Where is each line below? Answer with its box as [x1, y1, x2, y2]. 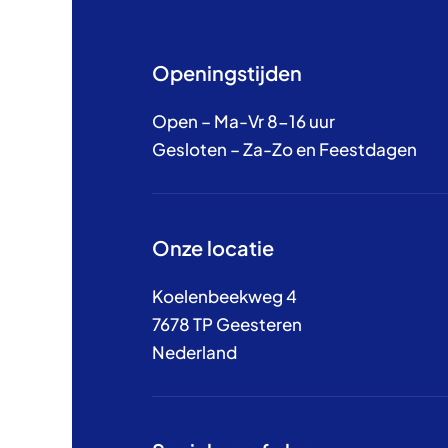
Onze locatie [152, 235, 274, 261]
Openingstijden [152, 60, 302, 86]
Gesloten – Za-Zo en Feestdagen [152, 138, 417, 161]
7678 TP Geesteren [152, 313, 302, 336]
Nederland [152, 341, 237, 364]
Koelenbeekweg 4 [152, 285, 297, 308]
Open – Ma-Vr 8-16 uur [152, 110, 335, 133]
